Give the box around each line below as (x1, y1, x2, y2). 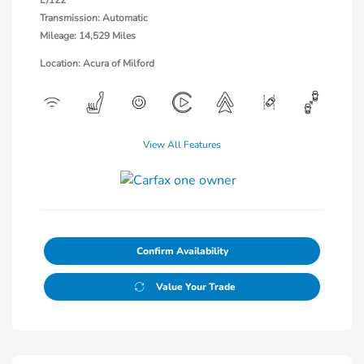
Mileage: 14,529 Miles (40, 28, 136, 42)
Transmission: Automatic (40, 11, 148, 24)
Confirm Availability (136, 244, 228, 258)
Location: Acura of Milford (40, 56, 154, 70)
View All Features (143, 137, 221, 151)
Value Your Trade (155, 279, 236, 293)
